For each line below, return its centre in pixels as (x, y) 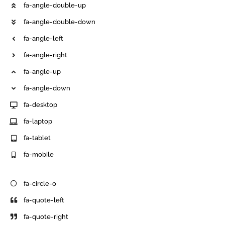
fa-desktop (41, 105)
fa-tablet (37, 138)
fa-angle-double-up (55, 6)
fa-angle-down (47, 88)
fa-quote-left (44, 200)
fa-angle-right (46, 55)
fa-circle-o (40, 183)
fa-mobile (39, 155)
